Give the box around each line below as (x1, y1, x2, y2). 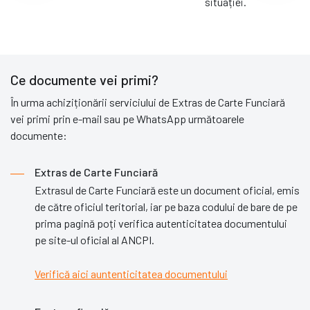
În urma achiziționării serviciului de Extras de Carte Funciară (10, 95, 285, 109)
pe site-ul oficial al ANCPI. (35, 232, 154, 246)
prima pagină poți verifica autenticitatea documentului (35, 216, 287, 230)
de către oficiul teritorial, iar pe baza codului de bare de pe (35, 199, 298, 213)
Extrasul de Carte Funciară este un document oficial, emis (35, 183, 300, 197)
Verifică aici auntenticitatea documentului (35, 266, 228, 280)
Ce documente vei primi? (10, 71, 158, 88)
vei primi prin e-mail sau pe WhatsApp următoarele (10, 111, 244, 125)
